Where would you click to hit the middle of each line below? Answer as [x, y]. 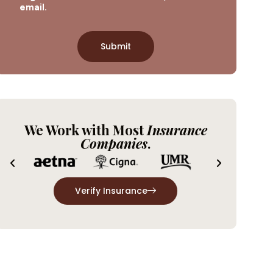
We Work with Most [85, 129]
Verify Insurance [112, 191]
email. [33, 7]
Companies [114, 143]
